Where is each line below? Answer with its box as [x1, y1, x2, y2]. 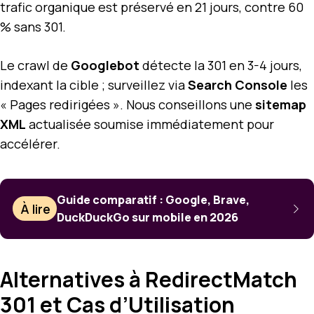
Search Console [188, 76, 287, 93]
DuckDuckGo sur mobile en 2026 [57, 209, 239, 225]
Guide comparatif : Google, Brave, [57, 191, 250, 207]
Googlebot [71, 56, 139, 74]
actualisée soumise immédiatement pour [26, 115, 274, 132]
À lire [20, 200, 51, 217]
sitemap [255, 95, 306, 113]
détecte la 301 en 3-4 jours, [139, 56, 302, 74]
